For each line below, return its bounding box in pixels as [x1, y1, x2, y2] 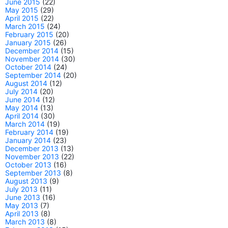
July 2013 [5, 185, 38, 193]
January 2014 [5, 136, 51, 145]
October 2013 [5, 160, 51, 169]
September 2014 [5, 71, 61, 79]
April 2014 [5, 111, 39, 120]
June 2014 [5, 95, 40, 104]
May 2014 [5, 103, 38, 112]
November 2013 [5, 152, 59, 161]
